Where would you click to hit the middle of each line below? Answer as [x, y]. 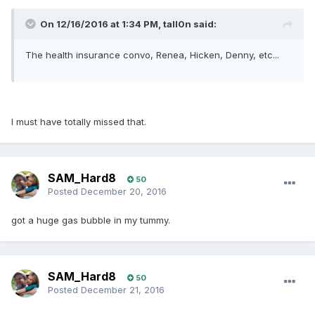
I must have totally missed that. [79, 122]
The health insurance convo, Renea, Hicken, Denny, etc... [152, 55]
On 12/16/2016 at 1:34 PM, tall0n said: [128, 24]
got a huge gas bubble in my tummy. [91, 220]
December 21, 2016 [123, 290]
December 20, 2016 [124, 192]
